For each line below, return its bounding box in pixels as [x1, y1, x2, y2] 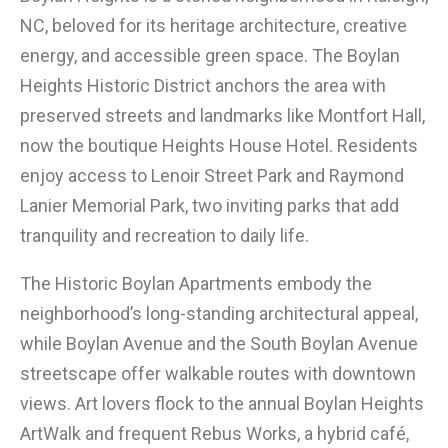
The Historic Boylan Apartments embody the [20, 273, 372, 295]
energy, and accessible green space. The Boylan [20, 45, 400, 67]
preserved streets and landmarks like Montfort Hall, [20, 105, 425, 127]
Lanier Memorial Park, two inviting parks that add [20, 195, 399, 217]
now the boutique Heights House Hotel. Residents [20, 135, 418, 157]
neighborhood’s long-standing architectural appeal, [20, 303, 418, 325]
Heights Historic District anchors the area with [20, 75, 386, 97]
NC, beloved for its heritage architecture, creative [20, 15, 407, 37]
